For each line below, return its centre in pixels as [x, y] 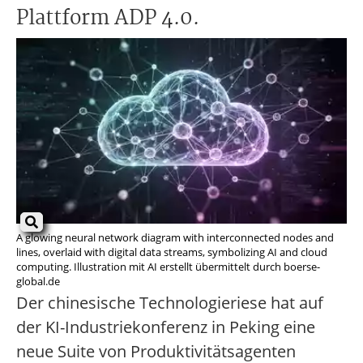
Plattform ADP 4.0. [108, 19]
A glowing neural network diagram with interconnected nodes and [175, 238]
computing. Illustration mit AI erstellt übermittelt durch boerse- [168, 267]
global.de [38, 282]
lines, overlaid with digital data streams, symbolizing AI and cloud [172, 252]
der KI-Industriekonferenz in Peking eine [166, 327]
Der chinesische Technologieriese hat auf [170, 303]
